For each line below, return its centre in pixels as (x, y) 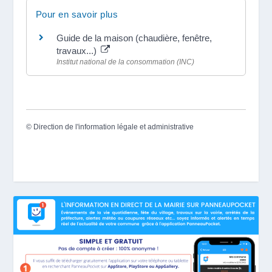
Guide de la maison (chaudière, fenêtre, (134, 38)
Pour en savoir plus (77, 14)
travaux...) (77, 50)
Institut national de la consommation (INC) (125, 62)
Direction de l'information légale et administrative (113, 127)
